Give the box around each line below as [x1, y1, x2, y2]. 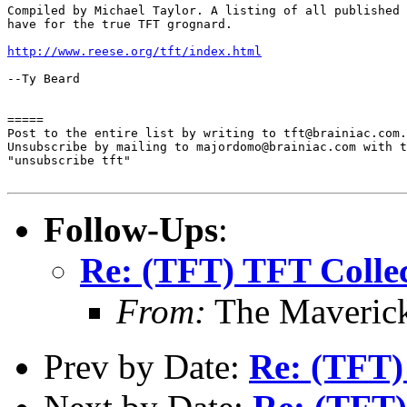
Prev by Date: [44, 346, 249, 386]
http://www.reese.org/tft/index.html [7, 44, 262, 58]
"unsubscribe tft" [7, 153, 131, 167]
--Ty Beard [7, 71, 80, 85]
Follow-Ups [44, 209, 218, 249]
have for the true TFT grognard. [7, 16, 233, 31]
